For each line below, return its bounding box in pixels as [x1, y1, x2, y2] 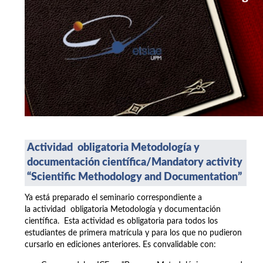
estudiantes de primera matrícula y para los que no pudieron [25, 229, 242, 238]
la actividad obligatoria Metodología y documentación [25, 205, 221, 214]
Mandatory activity [151, 157, 242, 168]
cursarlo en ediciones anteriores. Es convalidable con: [25, 241, 216, 249]
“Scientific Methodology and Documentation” [27, 172, 242, 183]
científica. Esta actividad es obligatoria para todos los [25, 217, 218, 226]
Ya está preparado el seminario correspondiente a [25, 194, 202, 203]
